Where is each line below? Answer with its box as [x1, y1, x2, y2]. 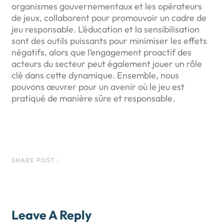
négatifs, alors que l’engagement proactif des [11, 46, 191, 58]
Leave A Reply [11, 206, 91, 223]
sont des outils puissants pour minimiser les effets [11, 34, 207, 46]
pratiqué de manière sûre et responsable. [11, 92, 175, 104]
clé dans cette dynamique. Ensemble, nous [11, 69, 179, 81]
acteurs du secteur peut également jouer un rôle [11, 57, 202, 69]
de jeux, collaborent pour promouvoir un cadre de [11, 11, 206, 23]
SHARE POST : [11, 155, 59, 164]
